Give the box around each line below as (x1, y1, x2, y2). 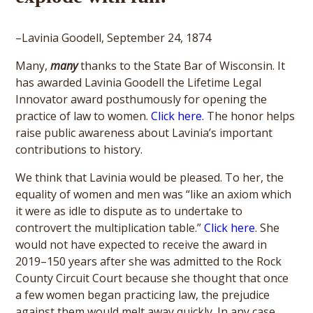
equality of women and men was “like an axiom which (15, 187, 292, 202)
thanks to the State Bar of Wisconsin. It (78, 58, 286, 73)
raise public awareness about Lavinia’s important (15, 125, 273, 140)
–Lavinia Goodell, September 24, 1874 (15, 30, 212, 45)
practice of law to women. (15, 108, 152, 124)
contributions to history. (15, 142, 143, 157)
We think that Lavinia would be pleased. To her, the (15, 170, 284, 185)
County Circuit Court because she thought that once (15, 270, 289, 286)
